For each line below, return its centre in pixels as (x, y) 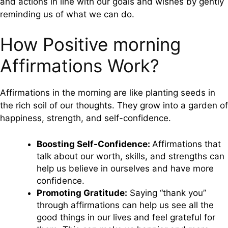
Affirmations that (187, 144)
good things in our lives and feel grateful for (126, 217)
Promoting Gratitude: (82, 193)
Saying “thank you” (167, 193)
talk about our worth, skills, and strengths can (131, 156)
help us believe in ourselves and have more (125, 168)
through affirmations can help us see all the (125, 205)
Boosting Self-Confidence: (94, 144)
